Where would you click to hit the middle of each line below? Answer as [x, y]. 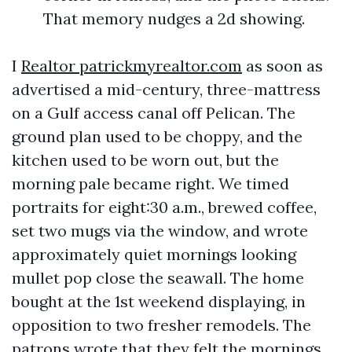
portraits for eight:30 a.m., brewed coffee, [164, 207]
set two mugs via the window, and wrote [160, 231]
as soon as [282, 66]
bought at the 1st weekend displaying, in [159, 301]
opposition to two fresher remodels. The [161, 325]
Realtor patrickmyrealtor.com [132, 66]
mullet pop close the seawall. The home [158, 278]
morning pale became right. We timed [150, 183]
